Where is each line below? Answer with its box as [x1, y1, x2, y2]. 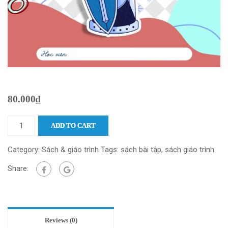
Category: [8, 145, 42, 155]
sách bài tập [121, 145, 161, 155]
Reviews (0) [44, 216, 77, 224]
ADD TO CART [51, 122, 96, 130]
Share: [8, 164, 28, 174]
